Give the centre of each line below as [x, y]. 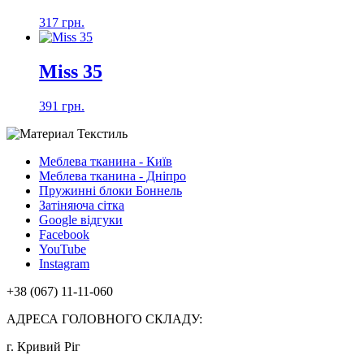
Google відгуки [81, 220]
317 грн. [62, 23]
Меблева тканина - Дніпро [113, 176]
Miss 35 [71, 72]
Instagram [64, 264]
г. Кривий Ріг [43, 347]
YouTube [63, 249]
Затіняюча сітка [82, 205]
